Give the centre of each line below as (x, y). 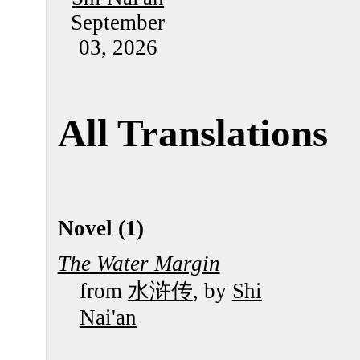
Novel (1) (100, 228)
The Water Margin (139, 264)
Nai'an (108, 318)
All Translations (192, 134)
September (118, 22)
